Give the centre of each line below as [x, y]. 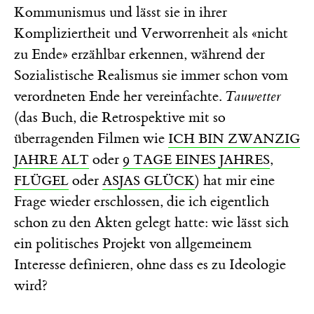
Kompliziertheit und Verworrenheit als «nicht [151, 33]
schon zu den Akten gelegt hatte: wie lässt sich [151, 222]
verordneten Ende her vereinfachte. [120, 96]
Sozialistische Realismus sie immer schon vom [151, 75]
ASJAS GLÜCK [149, 180]
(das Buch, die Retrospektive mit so [120, 117]
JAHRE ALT [52, 159]
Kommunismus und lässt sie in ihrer [121, 12]
